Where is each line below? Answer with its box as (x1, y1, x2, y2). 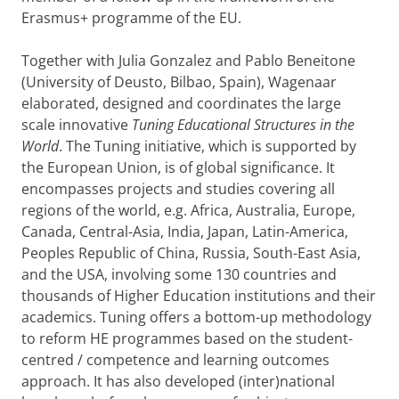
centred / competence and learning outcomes (21, 350, 330, 370)
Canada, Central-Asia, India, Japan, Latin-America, (21, 222, 348, 241)
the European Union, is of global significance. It (21, 158, 335, 177)
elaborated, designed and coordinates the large (21, 94, 341, 113)
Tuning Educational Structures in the (132, 115, 354, 134)
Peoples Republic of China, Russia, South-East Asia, (21, 243, 361, 263)
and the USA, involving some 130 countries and (21, 265, 337, 284)
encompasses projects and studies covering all (21, 179, 335, 199)
